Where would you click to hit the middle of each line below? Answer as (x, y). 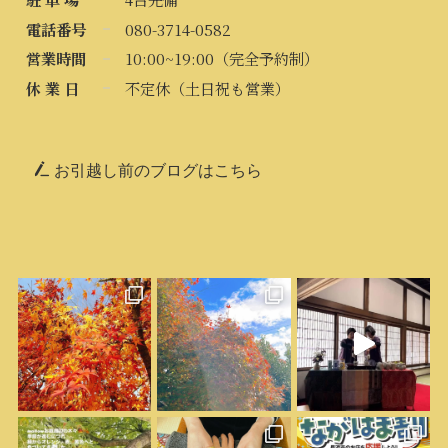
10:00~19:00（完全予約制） (222, 58)
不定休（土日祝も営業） (208, 87)
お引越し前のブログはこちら (155, 171)
